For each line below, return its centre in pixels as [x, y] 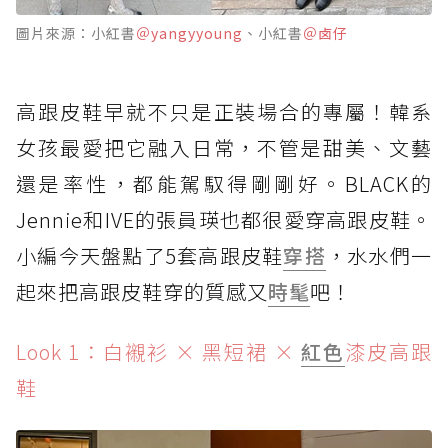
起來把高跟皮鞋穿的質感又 [142, 291]
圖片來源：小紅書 [76, 32]
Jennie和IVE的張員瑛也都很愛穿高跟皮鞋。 [224, 219]
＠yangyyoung [189, 32]
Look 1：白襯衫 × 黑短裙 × [158, 351]
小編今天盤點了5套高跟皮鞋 [150, 255]
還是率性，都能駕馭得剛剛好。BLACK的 [224, 183]
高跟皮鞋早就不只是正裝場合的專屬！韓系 [224, 111]
